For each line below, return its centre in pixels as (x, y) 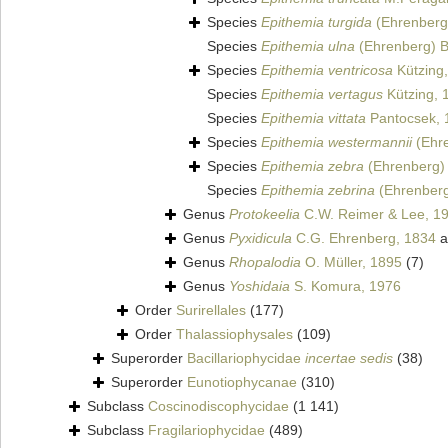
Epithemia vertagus (322, 94)
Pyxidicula (260, 238)
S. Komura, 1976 (345, 286)
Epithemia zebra (312, 166)
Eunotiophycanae (242, 382)
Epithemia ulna (308, 46)
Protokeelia (264, 214)
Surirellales (211, 310)
